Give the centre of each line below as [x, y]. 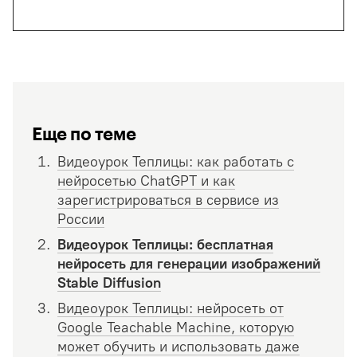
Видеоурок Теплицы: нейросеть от [171, 308]
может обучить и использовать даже [178, 346]
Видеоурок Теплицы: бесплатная [165, 244]
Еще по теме [84, 133]
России [81, 219]
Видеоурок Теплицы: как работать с [176, 161]
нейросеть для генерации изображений [189, 263]
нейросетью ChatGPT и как [146, 180]
